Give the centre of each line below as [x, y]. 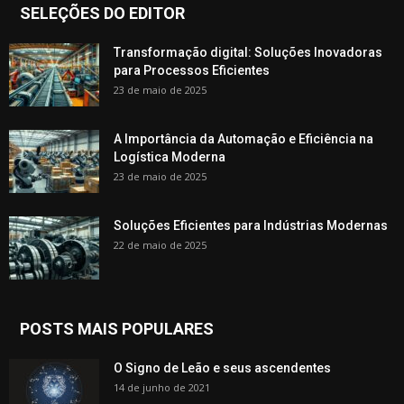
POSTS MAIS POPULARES [117, 328]
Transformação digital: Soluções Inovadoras [248, 52]
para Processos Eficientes [192, 70]
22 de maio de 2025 [160, 244]
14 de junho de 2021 [162, 387]
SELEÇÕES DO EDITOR [102, 13]
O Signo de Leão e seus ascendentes [222, 367]
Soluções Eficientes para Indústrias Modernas [251, 225]
